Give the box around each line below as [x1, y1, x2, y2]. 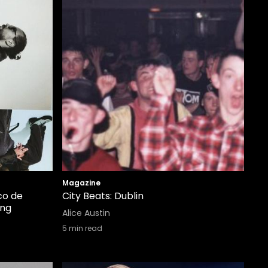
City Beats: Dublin [62, 189, 144, 203]
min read [67, 223, 102, 233]
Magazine [62, 178, 100, 188]
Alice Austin [62, 207, 110, 219]
